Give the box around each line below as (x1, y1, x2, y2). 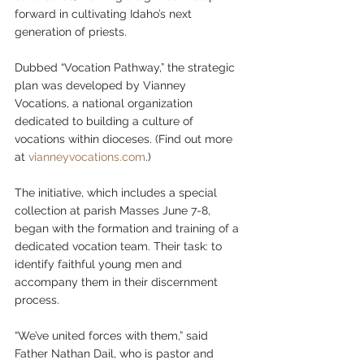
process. (15, 293, 59, 307)
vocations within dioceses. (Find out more (15, 132, 236, 146)
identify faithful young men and (15, 258, 185, 271)
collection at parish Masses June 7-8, (15, 204, 214, 218)
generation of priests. (15, 25, 127, 39)
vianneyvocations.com (28, 150, 145, 164)
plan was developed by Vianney (15, 79, 189, 93)
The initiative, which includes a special (15, 186, 220, 200)
